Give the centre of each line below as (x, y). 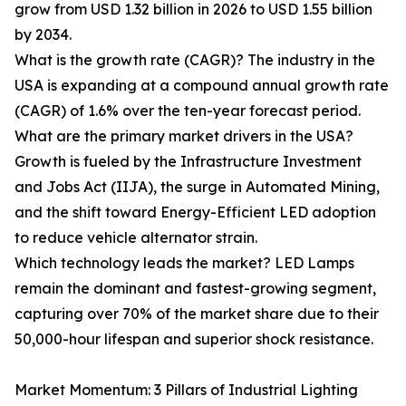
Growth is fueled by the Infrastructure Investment (188, 162)
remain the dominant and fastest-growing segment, (195, 289)
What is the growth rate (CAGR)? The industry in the (195, 60)
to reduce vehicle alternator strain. (136, 238)
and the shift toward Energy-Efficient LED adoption (195, 213)
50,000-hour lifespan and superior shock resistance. (194, 339)
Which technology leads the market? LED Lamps (184, 263)
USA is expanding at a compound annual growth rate (202, 86)
